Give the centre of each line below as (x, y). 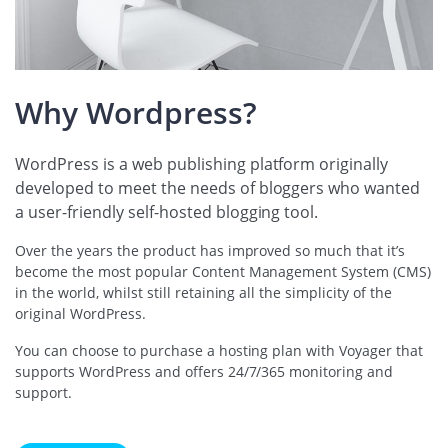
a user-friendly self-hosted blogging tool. (167, 211)
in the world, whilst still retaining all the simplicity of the (204, 292)
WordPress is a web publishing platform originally (202, 163)
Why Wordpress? (136, 112)
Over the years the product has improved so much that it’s (210, 250)
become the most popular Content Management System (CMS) (223, 271)
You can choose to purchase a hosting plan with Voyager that (219, 350)
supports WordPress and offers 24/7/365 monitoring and (204, 371)
